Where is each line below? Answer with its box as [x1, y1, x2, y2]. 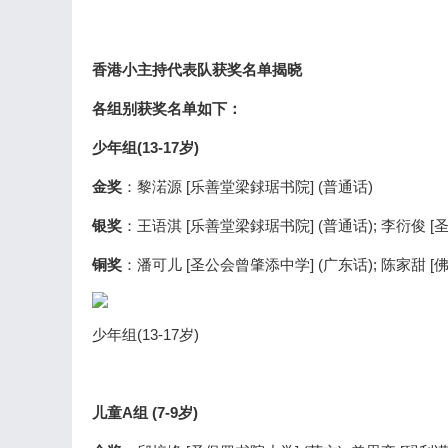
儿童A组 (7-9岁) [92, 404, 198, 421]
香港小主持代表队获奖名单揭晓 [92, 61, 302, 78]
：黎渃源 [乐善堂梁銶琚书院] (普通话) [122, 178, 373, 195]
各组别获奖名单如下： [92, 100, 242, 117]
